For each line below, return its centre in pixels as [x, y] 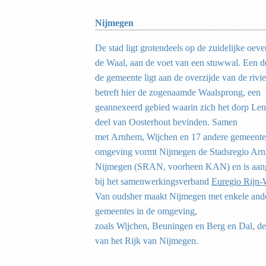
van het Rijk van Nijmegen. [147, 240]
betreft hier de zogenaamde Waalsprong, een [178, 92]
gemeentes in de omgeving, [146, 211]
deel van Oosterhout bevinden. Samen [166, 122]
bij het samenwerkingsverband [153, 181]
